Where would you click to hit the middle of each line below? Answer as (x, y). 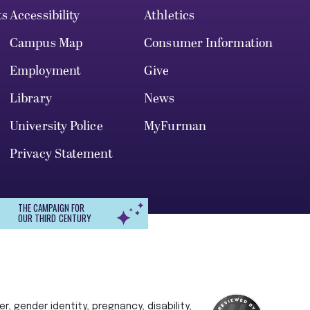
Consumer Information (209, 44)
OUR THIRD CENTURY (55, 218)
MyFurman (175, 127)
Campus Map (46, 44)
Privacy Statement (61, 154)
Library (31, 99)
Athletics (170, 16)
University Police (56, 127)
